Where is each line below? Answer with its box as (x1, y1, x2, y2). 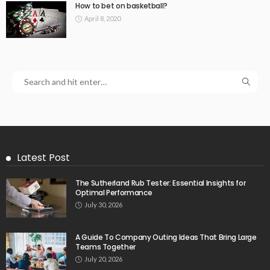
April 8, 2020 (84, 14, 121, 23)
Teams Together (75, 242, 136, 253)
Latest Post (17, 151, 70, 165)
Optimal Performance (75, 187, 152, 198)
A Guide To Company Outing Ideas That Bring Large (75, 232, 257, 243)
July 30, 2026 (84, 201, 122, 209)
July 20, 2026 (84, 255, 122, 263)
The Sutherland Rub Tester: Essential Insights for (75, 178, 246, 189)
